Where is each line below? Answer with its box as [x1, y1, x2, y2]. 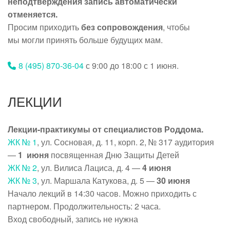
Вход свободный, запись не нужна [8, 213, 138, 225]
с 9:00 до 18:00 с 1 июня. [84, 59, 179, 71]
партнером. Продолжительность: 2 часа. [8, 200, 161, 212]
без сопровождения [81, 21, 163, 33]
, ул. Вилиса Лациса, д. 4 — [37, 161, 142, 174]
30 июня [157, 174, 190, 186]
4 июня [142, 161, 171, 174]
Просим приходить [8, 21, 81, 33]
